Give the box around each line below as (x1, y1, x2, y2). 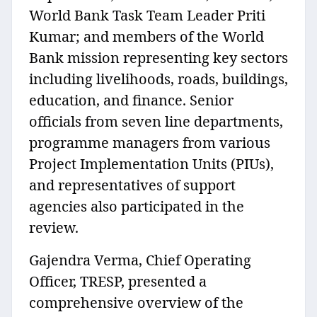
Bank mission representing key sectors (29, 48, 288, 68)
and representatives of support (29, 175, 236, 195)
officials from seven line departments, (29, 112, 283, 132)
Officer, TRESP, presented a (29, 272, 207, 292)
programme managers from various (29, 133, 270, 153)
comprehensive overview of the (29, 293, 243, 313)
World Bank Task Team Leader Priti (29, 6, 265, 25)
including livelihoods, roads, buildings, (29, 69, 288, 89)
